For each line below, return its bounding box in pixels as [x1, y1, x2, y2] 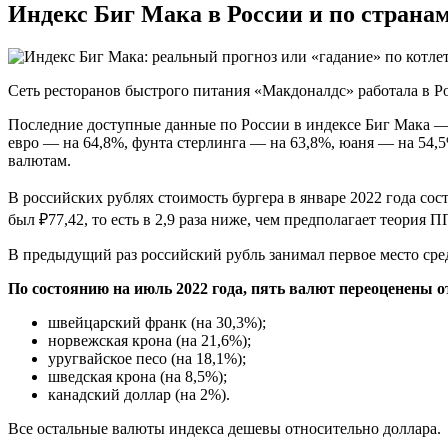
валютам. [8, 151, 71, 169]
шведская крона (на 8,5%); [48, 367, 227, 385]
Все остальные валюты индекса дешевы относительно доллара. [8, 419, 441, 437]
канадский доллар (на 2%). [48, 385, 230, 403]
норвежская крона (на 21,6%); [48, 331, 251, 349]
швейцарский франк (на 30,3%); [48, 313, 266, 331]
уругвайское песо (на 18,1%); [48, 349, 246, 367]
